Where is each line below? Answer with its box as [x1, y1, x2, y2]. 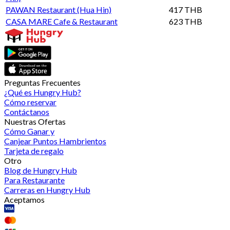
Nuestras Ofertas [4, 116, 66, 126]
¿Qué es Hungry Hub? [4, 87, 81, 97]
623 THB [169, 16, 202, 26]
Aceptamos [4, 194, 45, 204]
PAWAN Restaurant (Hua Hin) [6, 4, 111, 14]
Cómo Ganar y [4, 126, 54, 136]
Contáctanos [4, 106, 49, 117]
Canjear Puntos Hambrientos [4, 136, 106, 146]
